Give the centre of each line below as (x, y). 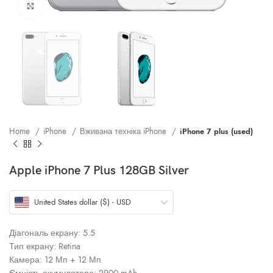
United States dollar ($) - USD (83, 203)
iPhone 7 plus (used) (216, 132)
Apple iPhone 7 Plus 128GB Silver (99, 171)
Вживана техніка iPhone (124, 132)
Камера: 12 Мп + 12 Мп (55, 260)
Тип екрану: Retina (45, 247)
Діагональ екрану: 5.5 (52, 233)
